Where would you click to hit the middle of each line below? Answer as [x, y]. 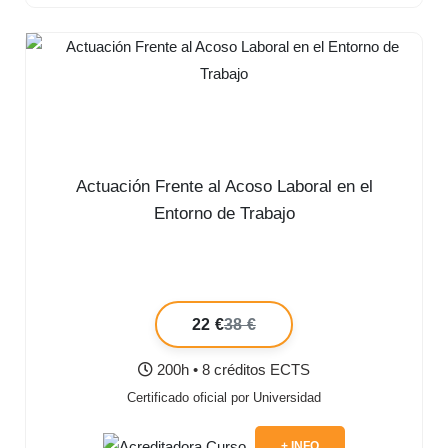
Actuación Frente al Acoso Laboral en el [224, 187]
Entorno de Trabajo [224, 214]
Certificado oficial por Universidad [224, 398]
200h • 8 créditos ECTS [231, 370]
